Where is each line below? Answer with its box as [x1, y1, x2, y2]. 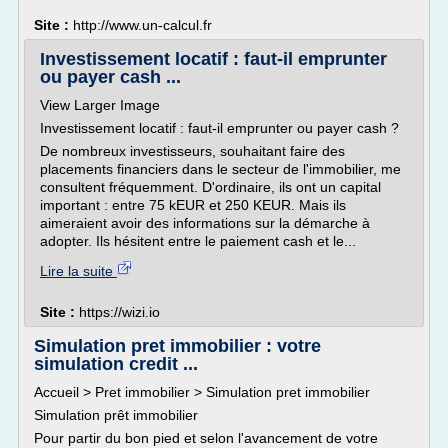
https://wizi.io [79, 304, 160, 320]
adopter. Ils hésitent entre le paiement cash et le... [40, 233, 356, 249]
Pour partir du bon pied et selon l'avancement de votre [34, 430, 378, 446]
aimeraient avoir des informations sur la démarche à [40, 215, 370, 231]
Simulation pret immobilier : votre [34, 336, 321, 356]
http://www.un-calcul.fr [73, 17, 212, 33]
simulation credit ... [34, 354, 198, 374]
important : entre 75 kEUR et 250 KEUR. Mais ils [40, 197, 346, 213]
